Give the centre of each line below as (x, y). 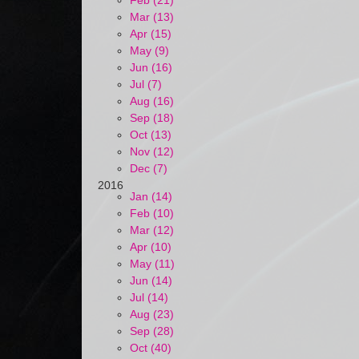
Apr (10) (151, 247)
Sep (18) (152, 118)
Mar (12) (152, 230)
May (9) (149, 50)
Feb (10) (152, 213)
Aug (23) (152, 314)
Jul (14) (149, 297)
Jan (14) (151, 196)
